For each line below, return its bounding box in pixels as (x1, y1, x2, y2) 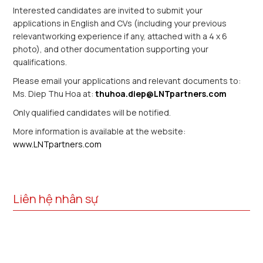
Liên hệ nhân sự (13, 191, 99, 207)
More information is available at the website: (13, 126, 186, 137)
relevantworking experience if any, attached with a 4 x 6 (13, 31, 228, 42)
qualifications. (13, 56, 68, 68)
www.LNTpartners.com (13, 139, 102, 150)
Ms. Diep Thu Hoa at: (13, 88, 96, 99)
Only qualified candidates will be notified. (13, 107, 171, 118)
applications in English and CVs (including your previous (13, 18, 227, 29)
